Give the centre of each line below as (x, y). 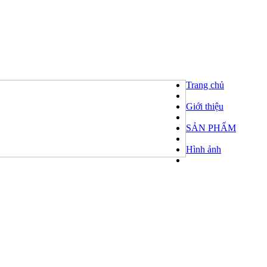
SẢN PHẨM (211, 128)
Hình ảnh (204, 150)
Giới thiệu (205, 107)
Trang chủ (205, 85)
